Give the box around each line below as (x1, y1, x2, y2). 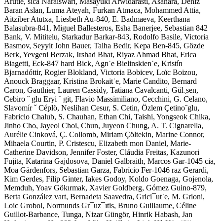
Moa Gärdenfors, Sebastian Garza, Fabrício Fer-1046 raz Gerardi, (4, 165, 209, 174)
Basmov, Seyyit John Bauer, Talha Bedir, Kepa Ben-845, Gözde (4, 41, 204, 50)
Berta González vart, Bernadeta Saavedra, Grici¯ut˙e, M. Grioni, (4, 192, 205, 201)
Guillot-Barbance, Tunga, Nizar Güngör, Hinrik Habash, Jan (4, 210, 192, 219)
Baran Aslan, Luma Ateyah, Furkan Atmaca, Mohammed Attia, (4, 5, 201, 14)
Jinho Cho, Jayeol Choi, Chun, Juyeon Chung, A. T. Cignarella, (4, 121, 203, 130)
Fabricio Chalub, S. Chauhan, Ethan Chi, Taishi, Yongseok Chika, (4, 112, 210, 121)
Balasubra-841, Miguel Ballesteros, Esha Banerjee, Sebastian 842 (4, 23, 208, 32)
